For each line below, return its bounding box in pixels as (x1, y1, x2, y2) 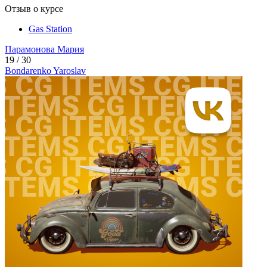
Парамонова (5, 44, 55, 55)
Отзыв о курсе (5, 4, 63, 14)
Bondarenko (5, 66, 51, 76)
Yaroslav (51, 66, 86, 76)
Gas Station (29, 24, 72, 35)
